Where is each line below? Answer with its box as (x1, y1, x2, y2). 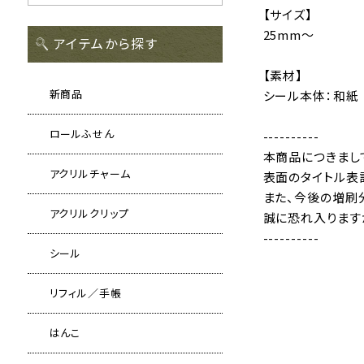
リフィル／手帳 (49, 285, 122, 301)
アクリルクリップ (49, 206, 129, 222)
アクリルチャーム (49, 166, 131, 182)
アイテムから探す (53, 33, 158, 54)
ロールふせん (49, 126, 115, 142)
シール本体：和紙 (262, 87, 359, 105)
